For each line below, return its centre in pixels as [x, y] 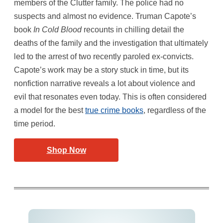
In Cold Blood [58, 29]
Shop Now [66, 150]
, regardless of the [175, 110]
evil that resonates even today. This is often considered [110, 97]
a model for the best [50, 110]
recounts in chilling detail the [134, 29]
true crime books [114, 110]
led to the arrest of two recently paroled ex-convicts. [104, 56]
